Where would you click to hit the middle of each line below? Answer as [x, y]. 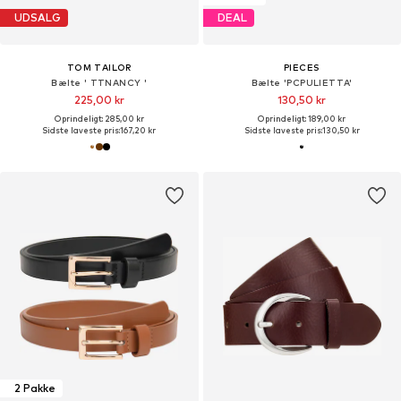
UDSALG [38, 18]
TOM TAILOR [99, 67]
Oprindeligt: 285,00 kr [99, 118]
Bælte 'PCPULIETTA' [302, 82]
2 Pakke [35, 388]
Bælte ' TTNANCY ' [99, 82]
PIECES [302, 67]
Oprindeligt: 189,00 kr [302, 118]
